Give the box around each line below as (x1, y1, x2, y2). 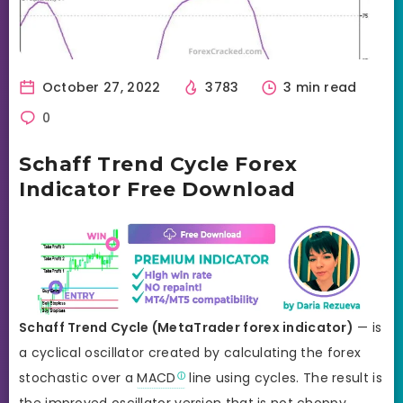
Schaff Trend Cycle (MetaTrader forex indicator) (19, 318, 354, 336)
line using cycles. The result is (184, 368, 382, 387)
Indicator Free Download (19, 176, 296, 201)
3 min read (280, 77, 357, 96)
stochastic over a (19, 368, 138, 387)
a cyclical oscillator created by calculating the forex (19, 343, 362, 362)
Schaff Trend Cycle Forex (19, 151, 298, 176)
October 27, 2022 (38, 77, 161, 96)
